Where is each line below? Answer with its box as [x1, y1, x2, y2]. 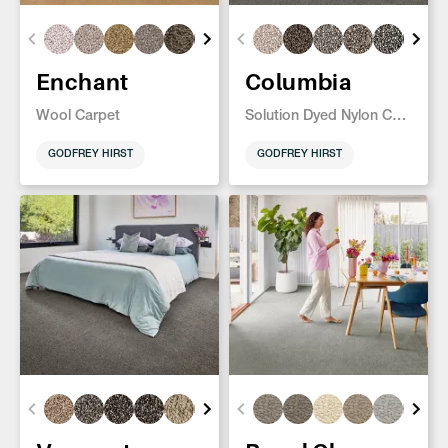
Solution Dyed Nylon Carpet [392, 110, 406, 125]
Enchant [36, 68, 129, 96]
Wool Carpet [36, 110, 120, 125]
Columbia [245, 68, 353, 96]
